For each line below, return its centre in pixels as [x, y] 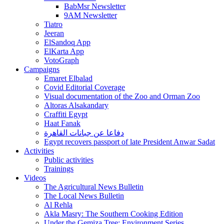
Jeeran [54, 33]
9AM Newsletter [90, 15]
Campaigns [42, 69]
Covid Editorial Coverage [84, 87]
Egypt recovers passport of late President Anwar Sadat [129, 141]
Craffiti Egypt [66, 114]
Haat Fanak [62, 123]
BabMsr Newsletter [95, 6]
